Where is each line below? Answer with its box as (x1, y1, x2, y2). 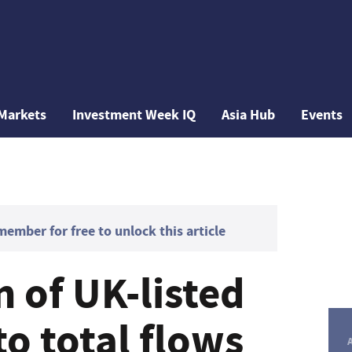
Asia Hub (222, 105, 276, 124)
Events (301, 105, 343, 124)
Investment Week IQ (72, 105, 196, 124)
